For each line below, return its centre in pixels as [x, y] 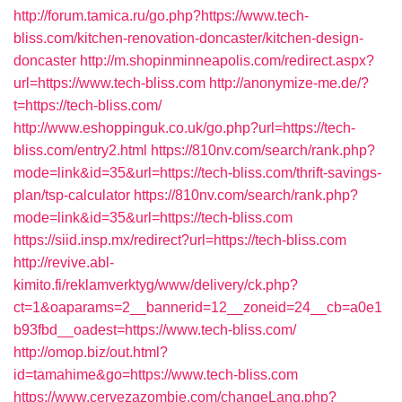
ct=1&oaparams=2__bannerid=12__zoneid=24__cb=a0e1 [198, 307]
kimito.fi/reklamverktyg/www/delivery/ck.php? [156, 285]
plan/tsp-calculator [72, 195]
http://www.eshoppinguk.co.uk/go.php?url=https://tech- [184, 128]
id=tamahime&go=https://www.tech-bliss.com [156, 375]
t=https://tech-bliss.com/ [87, 105]
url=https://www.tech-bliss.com [109, 83]
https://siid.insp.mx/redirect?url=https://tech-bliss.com [180, 240]
